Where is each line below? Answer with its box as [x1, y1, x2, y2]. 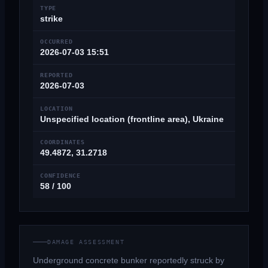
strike [40, 14, 63, 23]
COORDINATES [40, 139, 85, 145]
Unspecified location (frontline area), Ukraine [40, 114, 224, 124]
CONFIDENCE [40, 172, 81, 179]
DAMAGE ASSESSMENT [47, 239, 125, 245]
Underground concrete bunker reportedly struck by [33, 255, 224, 265]
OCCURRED [40, 38, 73, 45]
